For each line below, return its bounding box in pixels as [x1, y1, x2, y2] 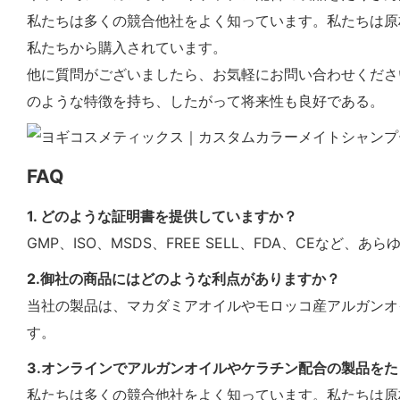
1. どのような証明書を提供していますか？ [27, 206, 297, 225]
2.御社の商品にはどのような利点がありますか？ [27, 269, 340, 287]
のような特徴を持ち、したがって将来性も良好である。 [27, 91, 384, 110]
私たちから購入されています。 [27, 37, 227, 56]
